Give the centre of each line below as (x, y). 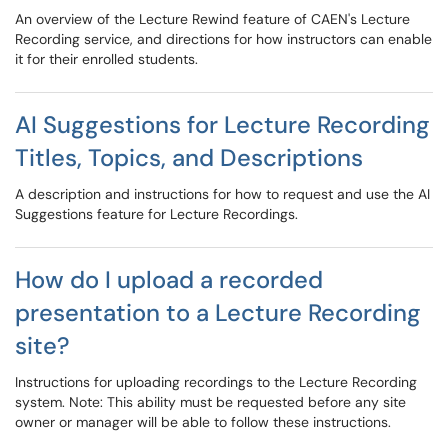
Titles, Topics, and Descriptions (189, 157)
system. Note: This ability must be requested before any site (210, 402)
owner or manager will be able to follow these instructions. (203, 422)
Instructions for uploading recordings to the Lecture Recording (216, 382)
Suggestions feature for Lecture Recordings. (156, 214)
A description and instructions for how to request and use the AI (222, 194)
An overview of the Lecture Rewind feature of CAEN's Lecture (212, 19)
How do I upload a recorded (169, 279)
